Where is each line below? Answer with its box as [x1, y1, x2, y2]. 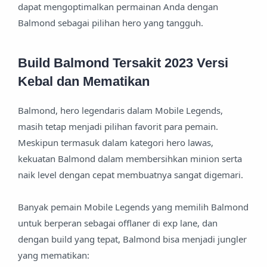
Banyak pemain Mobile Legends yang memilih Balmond [18, 201, 249, 213]
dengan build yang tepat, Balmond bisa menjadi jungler [18, 233, 247, 246]
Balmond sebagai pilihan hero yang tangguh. [18, 17, 203, 29]
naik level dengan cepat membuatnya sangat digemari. [18, 169, 246, 181]
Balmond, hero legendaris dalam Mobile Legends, [18, 104, 223, 117]
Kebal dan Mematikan [18, 74, 150, 89]
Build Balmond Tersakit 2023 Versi [18, 55, 228, 71]
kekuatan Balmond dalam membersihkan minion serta [18, 153, 242, 165]
